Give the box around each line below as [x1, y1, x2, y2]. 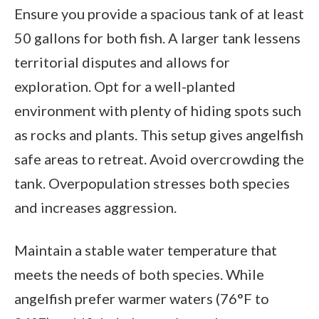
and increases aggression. [14, 199, 177, 216]
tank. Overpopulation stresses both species [14, 174, 290, 192]
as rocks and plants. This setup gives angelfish [14, 126, 303, 144]
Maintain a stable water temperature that [14, 241, 277, 259]
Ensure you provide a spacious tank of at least [14, 5, 304, 23]
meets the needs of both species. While [14, 266, 264, 283]
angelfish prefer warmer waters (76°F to [14, 290, 269, 308]
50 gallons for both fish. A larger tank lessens [14, 29, 300, 47]
